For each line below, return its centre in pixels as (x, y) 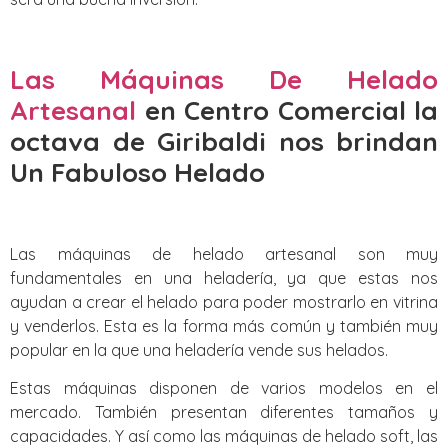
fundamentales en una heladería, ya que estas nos (224, 278)
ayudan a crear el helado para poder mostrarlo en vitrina (224, 302)
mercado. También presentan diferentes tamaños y (224, 412)
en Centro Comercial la (287, 110)
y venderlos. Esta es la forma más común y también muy (224, 326)
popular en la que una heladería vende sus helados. (199, 350)
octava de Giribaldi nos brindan (224, 141)
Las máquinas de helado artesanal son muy (224, 254)
